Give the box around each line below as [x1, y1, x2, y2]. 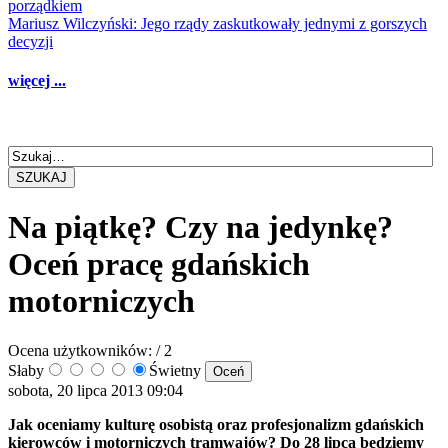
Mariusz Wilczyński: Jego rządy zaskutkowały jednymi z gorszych [8, 15, 427, 33]
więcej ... [8, 72, 66, 90]
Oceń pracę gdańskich [8, 246, 310, 283]
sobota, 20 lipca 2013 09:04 [8, 381, 183, 399]
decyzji [8, 33, 53, 51]
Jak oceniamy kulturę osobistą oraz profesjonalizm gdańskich [8, 415, 424, 433]
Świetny [149, 361, 205, 379]
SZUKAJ [16, 169, 67, 185]
